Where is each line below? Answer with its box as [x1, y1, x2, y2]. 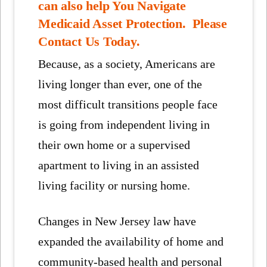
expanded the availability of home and [38, 234, 224, 248]
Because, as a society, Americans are [38, 57, 216, 70]
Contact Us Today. [38, 35, 140, 49]
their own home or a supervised [38, 138, 191, 151]
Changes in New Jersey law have [38, 214, 197, 228]
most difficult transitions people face [38, 97, 218, 111]
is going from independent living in [38, 117, 210, 131]
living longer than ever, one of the [38, 77, 203, 91]
